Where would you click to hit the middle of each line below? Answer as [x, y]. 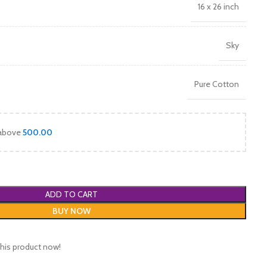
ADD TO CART [71, 194]
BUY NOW [71, 211]
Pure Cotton [217, 84]
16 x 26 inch [218, 7]
